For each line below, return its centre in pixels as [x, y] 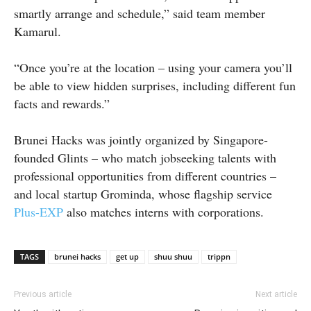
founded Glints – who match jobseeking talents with [145, 157]
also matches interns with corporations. [163, 211]
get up [127, 256]
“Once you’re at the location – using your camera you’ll [153, 67]
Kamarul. [37, 31]
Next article [276, 294]
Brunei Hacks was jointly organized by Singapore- [141, 139]
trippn [219, 256]
